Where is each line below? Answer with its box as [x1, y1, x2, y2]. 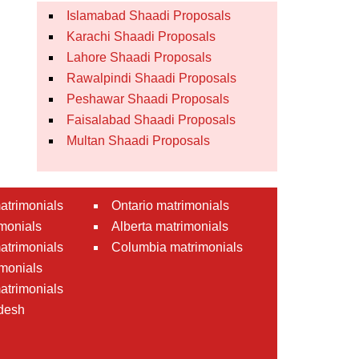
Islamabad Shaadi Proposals [67, 9, 231, 22]
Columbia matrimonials [111, 240, 243, 254]
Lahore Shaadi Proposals [67, 50, 212, 64]
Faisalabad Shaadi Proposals [67, 113, 236, 127]
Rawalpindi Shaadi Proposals [67, 71, 236, 85]
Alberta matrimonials [111, 220, 228, 233]
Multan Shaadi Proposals [67, 134, 210, 147]
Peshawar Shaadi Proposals [67, 92, 229, 106]
